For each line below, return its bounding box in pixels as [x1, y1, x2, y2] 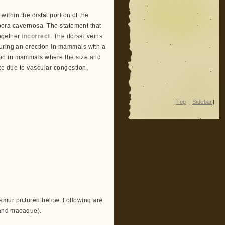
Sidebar [192, 98, 212, 105]
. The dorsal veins [50, 33, 103, 40]
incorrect [22, 33, 50, 40]
